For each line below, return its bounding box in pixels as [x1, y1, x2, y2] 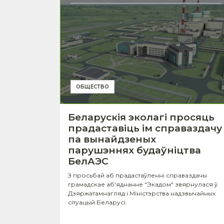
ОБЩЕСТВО [76, 83, 109, 90]
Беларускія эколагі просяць [68, 111, 214, 123]
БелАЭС [68, 155, 108, 167]
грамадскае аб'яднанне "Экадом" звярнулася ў [68, 180, 217, 188]
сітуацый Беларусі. [68, 198, 127, 206]
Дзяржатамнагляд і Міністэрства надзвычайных [68, 189, 215, 197]
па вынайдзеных [68, 133, 156, 145]
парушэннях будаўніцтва [68, 144, 201, 156]
